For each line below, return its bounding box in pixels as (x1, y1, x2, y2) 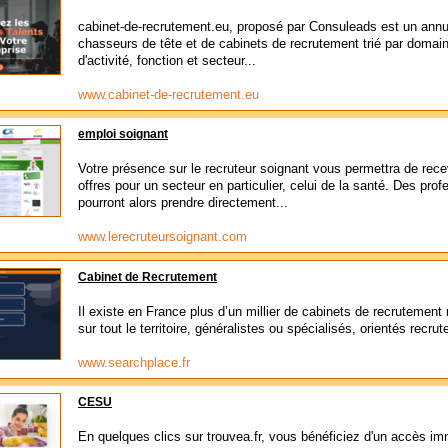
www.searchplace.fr (78, 355, 190, 370)
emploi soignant (78, 128, 168, 140)
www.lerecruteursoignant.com (78, 229, 247, 244)
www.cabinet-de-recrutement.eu (78, 87, 259, 102)
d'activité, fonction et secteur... (78, 53, 256, 68)
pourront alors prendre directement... (78, 195, 288, 210)
